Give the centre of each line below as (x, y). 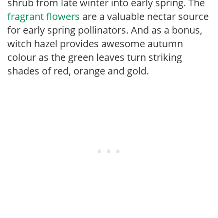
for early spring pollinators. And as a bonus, (105, 30)
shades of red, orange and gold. (78, 71)
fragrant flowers (44, 16)
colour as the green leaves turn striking (95, 57)
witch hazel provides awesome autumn (95, 44)
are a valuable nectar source (144, 16)
